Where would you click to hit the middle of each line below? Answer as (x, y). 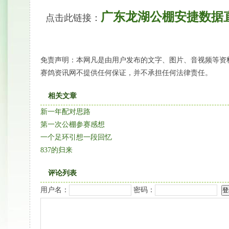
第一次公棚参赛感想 (73, 124)
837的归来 (56, 150)
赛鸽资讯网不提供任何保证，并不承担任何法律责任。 (126, 73)
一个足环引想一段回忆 (76, 137)
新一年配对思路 (65, 112)
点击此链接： (73, 18)
